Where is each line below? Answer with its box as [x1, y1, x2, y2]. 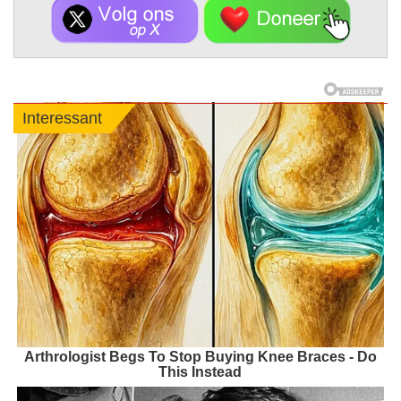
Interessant [22, 109, 102, 128]
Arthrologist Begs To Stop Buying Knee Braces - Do [23, 348, 377, 364]
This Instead [158, 363, 243, 380]
